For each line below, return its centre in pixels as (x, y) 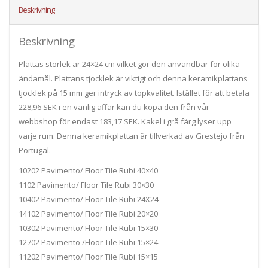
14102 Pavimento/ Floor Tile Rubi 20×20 (88, 214)
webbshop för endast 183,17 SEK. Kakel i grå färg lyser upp (125, 122)
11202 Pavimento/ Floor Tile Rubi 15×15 (88, 257)
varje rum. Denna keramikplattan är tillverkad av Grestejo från (132, 136)
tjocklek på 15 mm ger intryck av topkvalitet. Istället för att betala (134, 93)
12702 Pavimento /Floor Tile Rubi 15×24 (88, 243)
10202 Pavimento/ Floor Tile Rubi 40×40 (88, 171)
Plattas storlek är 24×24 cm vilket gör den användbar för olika (129, 64)
